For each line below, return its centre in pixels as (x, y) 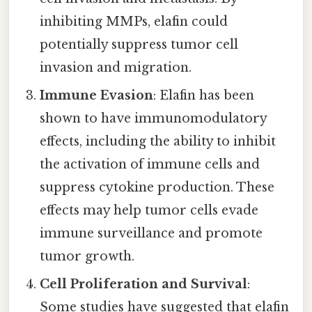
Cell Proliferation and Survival (144, 284)
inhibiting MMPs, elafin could (134, 21)
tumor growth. (87, 256)
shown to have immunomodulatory (154, 118)
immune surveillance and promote (151, 233)
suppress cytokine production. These (157, 187)
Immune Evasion (97, 95)
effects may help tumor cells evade (149, 210)
